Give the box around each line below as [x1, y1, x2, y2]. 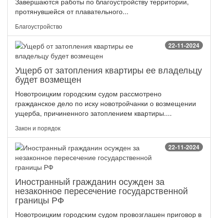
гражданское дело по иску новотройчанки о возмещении [15, 98, 196, 109]
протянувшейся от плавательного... [15, 6, 128, 17]
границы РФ [15, 193, 64, 206]
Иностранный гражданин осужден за [15, 175, 164, 188]
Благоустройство [15, 22, 62, 31]
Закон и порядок [15, 124, 60, 132]
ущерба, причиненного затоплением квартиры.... [15, 108, 172, 118]
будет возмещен [15, 73, 81, 86]
